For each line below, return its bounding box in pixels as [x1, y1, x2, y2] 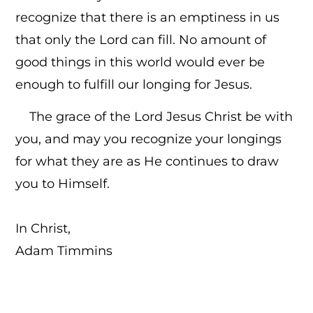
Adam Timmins [15, 243, 113, 259]
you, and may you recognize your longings [15, 131, 282, 147]
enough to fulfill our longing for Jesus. [15, 76, 256, 92]
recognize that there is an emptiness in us [15, 9, 280, 25]
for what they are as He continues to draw [15, 154, 279, 170]
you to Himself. [15, 176, 121, 192]
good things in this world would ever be [15, 54, 265, 70]
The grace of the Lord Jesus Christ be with [15, 109, 293, 125]
